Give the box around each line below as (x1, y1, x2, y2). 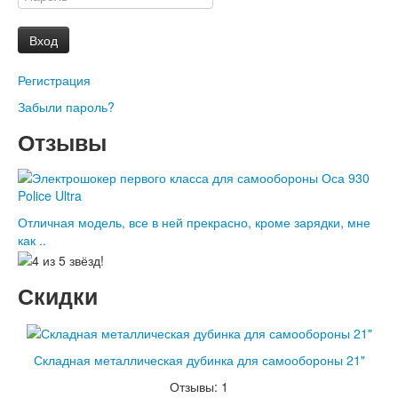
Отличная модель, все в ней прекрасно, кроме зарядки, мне (18, 213, 370, 232)
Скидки (18, 279, 98, 312)
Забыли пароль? (18, 98, 115, 116)
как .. (18, 231, 46, 250)
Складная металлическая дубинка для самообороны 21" (33, 350, 365, 369)
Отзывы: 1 (170, 377, 228, 395)
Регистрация (18, 71, 91, 90)
